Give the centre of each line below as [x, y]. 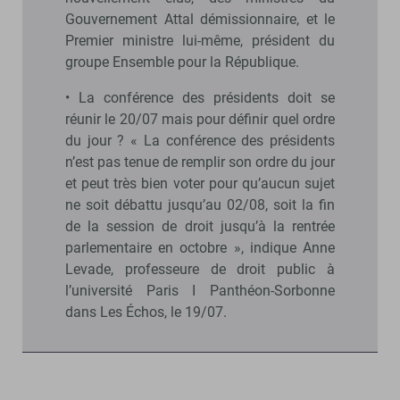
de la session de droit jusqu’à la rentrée [200, 226]
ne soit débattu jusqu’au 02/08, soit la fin [200, 204]
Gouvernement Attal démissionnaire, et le [200, 19]
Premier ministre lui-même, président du [200, 40]
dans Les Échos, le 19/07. [146, 312]
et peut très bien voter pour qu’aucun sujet [200, 183]
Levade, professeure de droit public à [200, 269]
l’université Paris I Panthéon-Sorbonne [200, 290]
